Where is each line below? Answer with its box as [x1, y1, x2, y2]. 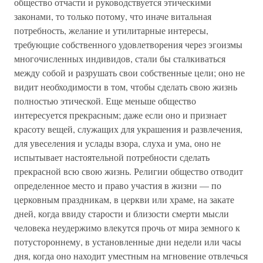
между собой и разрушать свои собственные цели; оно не [14, 66, 245, 79]
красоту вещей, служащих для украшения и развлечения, [14, 123, 242, 135]
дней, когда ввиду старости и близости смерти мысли [14, 207, 229, 220]
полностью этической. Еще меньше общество [14, 95, 196, 107]
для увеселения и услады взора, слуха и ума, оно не [14, 137, 221, 149]
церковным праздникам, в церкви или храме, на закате [14, 193, 234, 205]
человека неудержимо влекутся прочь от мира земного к [14, 221, 240, 234]
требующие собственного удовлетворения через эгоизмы [14, 38, 242, 50]
